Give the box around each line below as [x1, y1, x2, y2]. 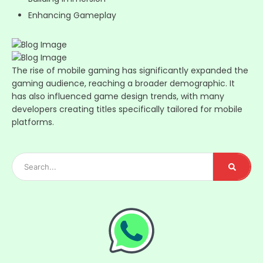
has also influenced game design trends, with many [12, 90, 224, 103]
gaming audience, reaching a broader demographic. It [12, 77, 235, 90]
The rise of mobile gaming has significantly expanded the [12, 65, 248, 77]
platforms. [12, 116, 54, 129]
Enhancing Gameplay [28, 9, 116, 22]
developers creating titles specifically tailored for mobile [12, 103, 242, 116]
